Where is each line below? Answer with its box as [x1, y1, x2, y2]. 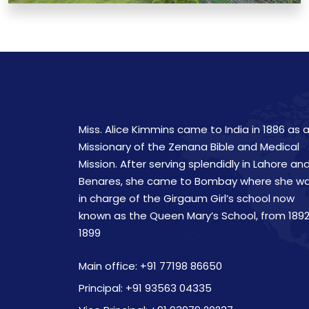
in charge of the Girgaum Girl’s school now [79, 190, 295, 206]
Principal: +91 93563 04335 [79, 280, 212, 295]
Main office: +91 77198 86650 [79, 258, 222, 273]
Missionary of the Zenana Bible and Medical [79, 139, 299, 154]
